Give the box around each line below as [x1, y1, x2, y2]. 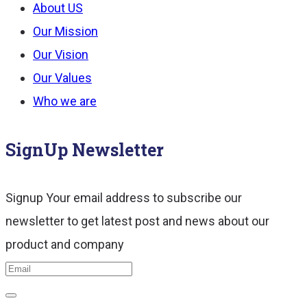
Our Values [33, 71, 92, 86]
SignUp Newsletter [5, 138, 164, 162]
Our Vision [33, 47, 88, 62]
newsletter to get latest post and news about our [5, 214, 269, 229]
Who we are [33, 94, 97, 109]
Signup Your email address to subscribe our [5, 191, 242, 206]
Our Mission [33, 24, 98, 39]
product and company [5, 237, 124, 252]
